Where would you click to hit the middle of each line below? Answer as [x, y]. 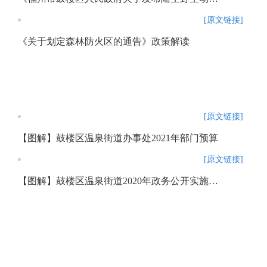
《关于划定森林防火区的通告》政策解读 [104, 41]
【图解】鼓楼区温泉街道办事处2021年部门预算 [118, 138]
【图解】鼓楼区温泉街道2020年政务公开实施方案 [213, 181]
